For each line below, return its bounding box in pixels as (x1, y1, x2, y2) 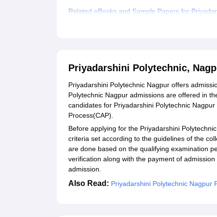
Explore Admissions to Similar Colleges (68, 23, 187, 31)
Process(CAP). (68, 111, 115, 120)
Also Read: (68, 179, 111, 188)
